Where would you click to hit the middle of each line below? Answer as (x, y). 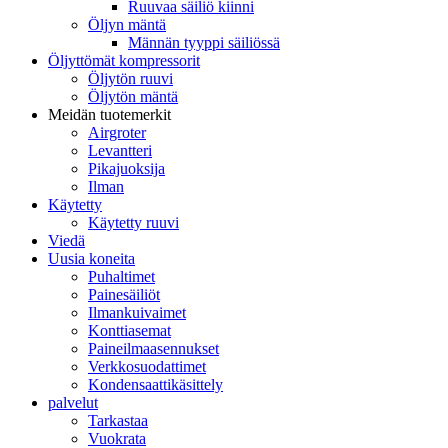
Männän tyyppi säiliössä (204, 42)
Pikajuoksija (126, 168)
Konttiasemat (129, 330)
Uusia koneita (91, 258)
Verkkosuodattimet (147, 366)
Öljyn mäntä (127, 24)
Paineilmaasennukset (153, 348)
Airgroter (117, 132)
